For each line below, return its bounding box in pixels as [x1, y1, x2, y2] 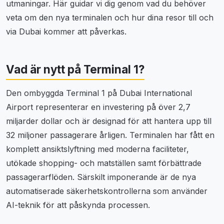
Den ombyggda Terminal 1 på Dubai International [6, 88, 192, 98]
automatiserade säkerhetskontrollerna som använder [6, 186, 207, 196]
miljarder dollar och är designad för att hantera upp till [6, 116, 211, 126]
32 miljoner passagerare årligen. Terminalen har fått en [6, 130, 214, 140]
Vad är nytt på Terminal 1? [6, 62, 144, 76]
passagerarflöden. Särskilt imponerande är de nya [6, 172, 196, 182]
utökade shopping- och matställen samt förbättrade [6, 158, 201, 168]
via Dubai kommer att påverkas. [6, 26, 126, 36]
